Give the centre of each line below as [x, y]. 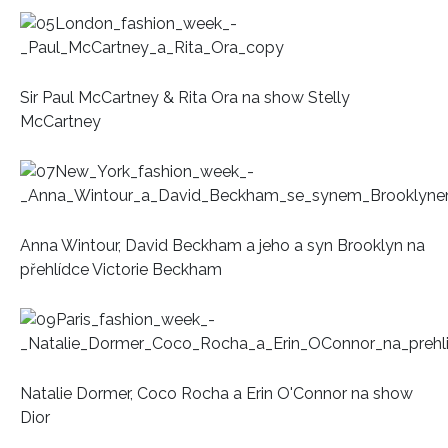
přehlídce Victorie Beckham [121, 269]
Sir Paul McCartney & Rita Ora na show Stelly [185, 97]
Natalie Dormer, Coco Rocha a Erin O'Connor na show [216, 393]
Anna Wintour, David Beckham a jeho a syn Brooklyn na [222, 245]
